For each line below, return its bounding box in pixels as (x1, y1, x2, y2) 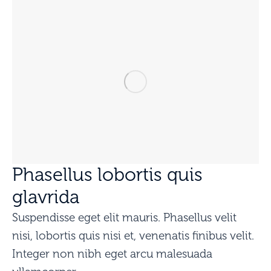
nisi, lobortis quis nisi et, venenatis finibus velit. (12, 229, 254, 243)
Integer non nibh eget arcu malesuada (12, 247, 212, 261)
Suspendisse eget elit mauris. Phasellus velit (12, 211, 237, 224)
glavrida (12, 187, 79, 207)
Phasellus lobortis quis (12, 165, 203, 185)
